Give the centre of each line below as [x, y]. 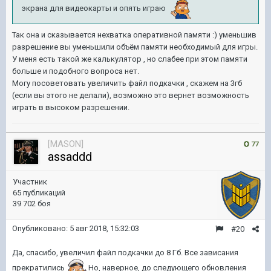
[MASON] [66, 144]
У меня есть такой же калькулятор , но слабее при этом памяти [130, 59]
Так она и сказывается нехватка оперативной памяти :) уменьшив [134, 35]
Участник [30, 182]
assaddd [70, 157]
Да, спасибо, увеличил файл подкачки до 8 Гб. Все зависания [125, 253]
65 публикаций [39, 193]
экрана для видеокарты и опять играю [95, 8]
